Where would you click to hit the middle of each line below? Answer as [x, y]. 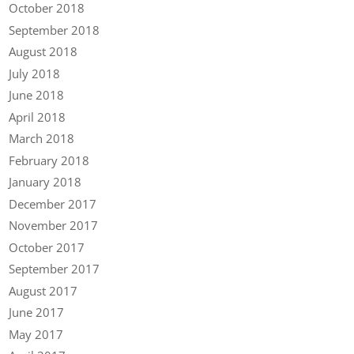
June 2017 [37, 313]
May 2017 [36, 334]
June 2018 [37, 95]
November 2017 [54, 226]
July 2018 [35, 73]
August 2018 [43, 52]
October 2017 [47, 247]
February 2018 [49, 160]
